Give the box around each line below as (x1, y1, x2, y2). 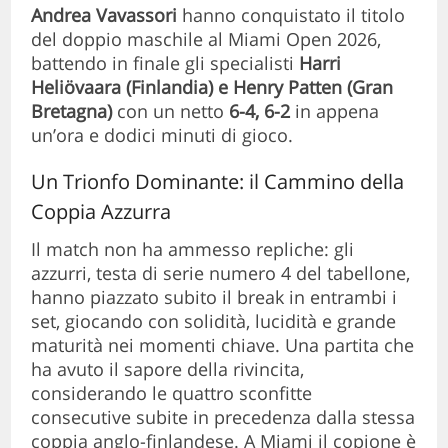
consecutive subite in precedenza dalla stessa (31, 404, 416, 429)
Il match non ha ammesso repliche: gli (31, 236, 355, 261)
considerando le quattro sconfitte (31, 380, 313, 405)
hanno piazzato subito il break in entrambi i (31, 284, 398, 309)
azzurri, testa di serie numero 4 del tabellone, (31, 260, 411, 285)
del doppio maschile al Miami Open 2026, (31, 26, 382, 51)
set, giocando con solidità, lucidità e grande (31, 308, 397, 333)
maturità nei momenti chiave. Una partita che (31, 332, 415, 357)
